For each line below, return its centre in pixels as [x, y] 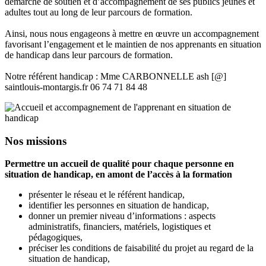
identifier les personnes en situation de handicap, [119, 205]
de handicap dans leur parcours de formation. [89, 55]
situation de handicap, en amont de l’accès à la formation [118, 175]
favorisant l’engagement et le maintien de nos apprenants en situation [133, 44]
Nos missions [36, 141]
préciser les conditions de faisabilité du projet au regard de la [141, 248]
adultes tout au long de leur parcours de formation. [99, 12]
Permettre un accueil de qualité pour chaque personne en [119, 164]
